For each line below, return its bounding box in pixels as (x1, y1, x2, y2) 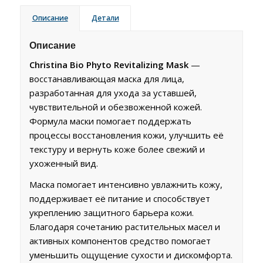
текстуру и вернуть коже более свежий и (29, 143, 205, 155)
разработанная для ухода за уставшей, (29, 86, 197, 99)
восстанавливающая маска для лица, (29, 72, 184, 85)
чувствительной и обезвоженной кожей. (29, 100, 202, 113)
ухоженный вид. (29, 157, 98, 169)
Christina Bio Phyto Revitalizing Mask (29, 58, 188, 70)
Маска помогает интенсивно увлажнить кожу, (29, 178, 222, 191)
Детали (91, 12, 119, 23)
